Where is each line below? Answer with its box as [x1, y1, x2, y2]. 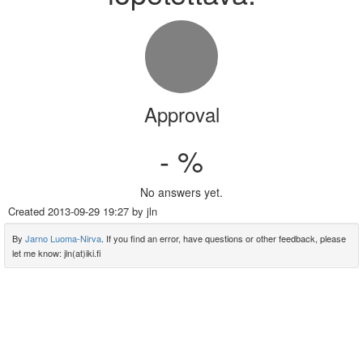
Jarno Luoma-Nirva [25, 232, 101, 245]
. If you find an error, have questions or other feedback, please [101, 232, 346, 245]
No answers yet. [140, 184, 223, 200]
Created [8, 203, 48, 219]
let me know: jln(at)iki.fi [12, 246, 101, 259]
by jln [129, 203, 157, 219]
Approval [143, 100, 220, 128]
